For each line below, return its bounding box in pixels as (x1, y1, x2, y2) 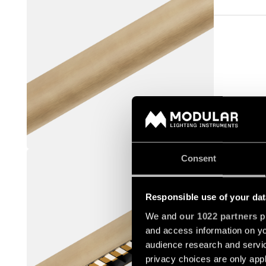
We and (145, 211, 179, 221)
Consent (180, 153, 217, 164)
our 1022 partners (179, 211, 258, 221)
